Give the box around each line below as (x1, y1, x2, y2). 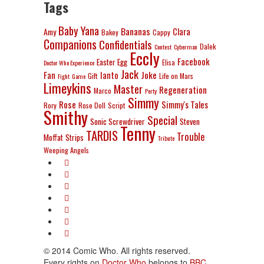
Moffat (44, 131, 63, 143)
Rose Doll (78, 100, 105, 111)
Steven (180, 115, 200, 127)
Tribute (158, 133, 174, 143)
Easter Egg (97, 56, 127, 68)
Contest (154, 42, 171, 51)
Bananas (121, 24, 150, 38)
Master (114, 81, 143, 97)
